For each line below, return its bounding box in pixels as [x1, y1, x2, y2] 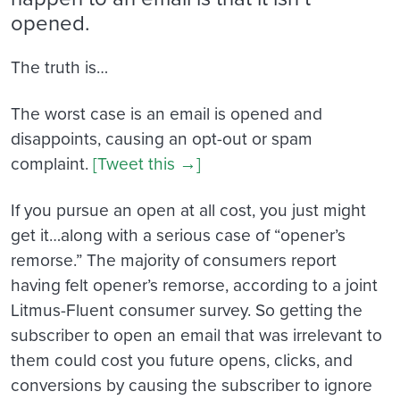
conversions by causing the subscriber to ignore [11, 372, 372, 396]
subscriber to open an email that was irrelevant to [11, 322, 382, 346]
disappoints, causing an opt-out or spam [11, 126, 312, 150]
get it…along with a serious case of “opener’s [11, 222, 346, 246]
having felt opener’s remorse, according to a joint [11, 272, 378, 296]
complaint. [11, 151, 93, 175]
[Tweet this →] [93, 151, 201, 175]
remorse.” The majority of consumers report [11, 247, 337, 271]
